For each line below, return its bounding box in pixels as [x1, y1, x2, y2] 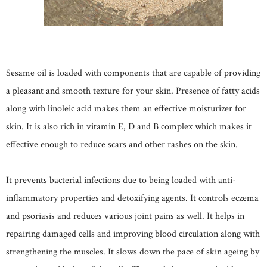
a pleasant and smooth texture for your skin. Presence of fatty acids [6, 84, 260, 97]
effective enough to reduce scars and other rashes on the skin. [6, 138, 238, 151]
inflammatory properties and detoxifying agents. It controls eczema [6, 191, 259, 204]
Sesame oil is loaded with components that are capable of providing [6, 66, 260, 79]
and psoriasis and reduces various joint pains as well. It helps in [6, 209, 244, 222]
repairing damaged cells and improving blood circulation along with [6, 227, 260, 240]
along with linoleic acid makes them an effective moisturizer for [6, 102, 246, 115]
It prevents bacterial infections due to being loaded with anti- [6, 173, 236, 187]
